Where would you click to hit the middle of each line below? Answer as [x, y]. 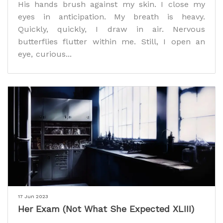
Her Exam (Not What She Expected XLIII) [106, 209]
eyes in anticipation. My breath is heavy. [111, 16]
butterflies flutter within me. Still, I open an [111, 41]
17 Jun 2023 [33, 197]
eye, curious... [45, 54]
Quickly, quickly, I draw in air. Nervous [111, 29]
